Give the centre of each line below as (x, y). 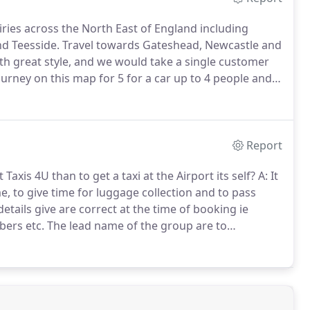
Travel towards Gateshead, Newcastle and (171, 45)
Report (265, 145)
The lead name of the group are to (136, 226)
